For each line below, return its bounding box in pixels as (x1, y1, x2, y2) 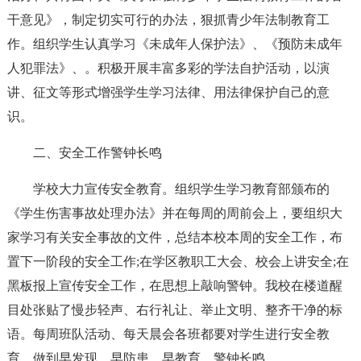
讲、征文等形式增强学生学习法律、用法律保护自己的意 (6, 85, 330, 99)
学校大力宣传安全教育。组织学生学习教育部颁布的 (32, 182, 330, 196)
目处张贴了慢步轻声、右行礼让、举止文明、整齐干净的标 (6, 303, 342, 317)
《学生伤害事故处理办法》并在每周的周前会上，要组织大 (6, 206, 342, 220)
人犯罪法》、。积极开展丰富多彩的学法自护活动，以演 (6, 61, 330, 75)
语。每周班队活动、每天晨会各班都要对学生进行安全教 (6, 327, 330, 341)
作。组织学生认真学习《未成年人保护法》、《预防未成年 (6, 37, 342, 51)
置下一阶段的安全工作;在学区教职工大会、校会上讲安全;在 (6, 255, 349, 268)
